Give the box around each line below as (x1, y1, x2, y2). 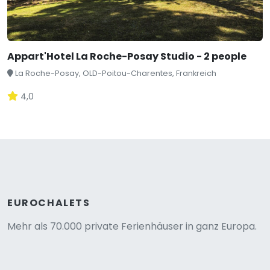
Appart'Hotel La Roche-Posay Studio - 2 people (7, 49, 246, 63)
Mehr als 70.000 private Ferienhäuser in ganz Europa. (7, 219, 257, 233)
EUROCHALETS (7, 196, 90, 210)
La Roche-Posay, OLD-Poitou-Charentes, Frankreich (15, 68, 216, 78)
